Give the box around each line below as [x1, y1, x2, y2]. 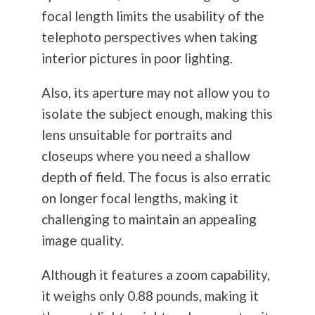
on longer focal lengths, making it [41, 190, 238, 207]
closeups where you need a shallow [41, 148, 250, 165]
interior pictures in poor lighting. [41, 50, 233, 67]
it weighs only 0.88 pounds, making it [41, 288, 259, 304]
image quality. [41, 232, 127, 249]
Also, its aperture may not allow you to [41, 84, 270, 101]
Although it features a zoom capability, [41, 266, 270, 283]
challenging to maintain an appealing [41, 211, 257, 228]
